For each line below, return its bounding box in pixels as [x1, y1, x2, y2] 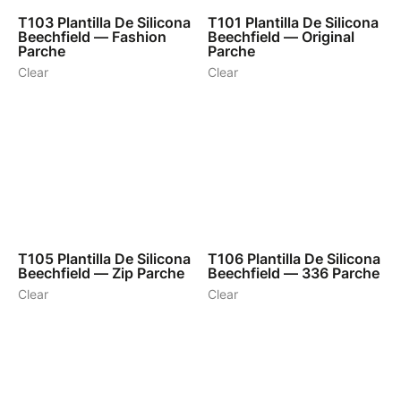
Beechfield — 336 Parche [208, 264, 380, 282]
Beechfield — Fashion [18, 28, 166, 46]
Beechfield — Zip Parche [18, 264, 184, 282]
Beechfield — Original [208, 28, 354, 46]
